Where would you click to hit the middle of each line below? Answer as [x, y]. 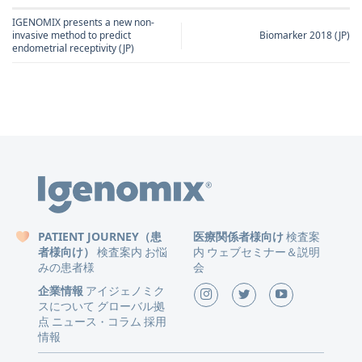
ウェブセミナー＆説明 [263, 252]
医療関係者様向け [238, 237]
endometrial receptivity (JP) [73, 48]
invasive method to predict [72, 36]
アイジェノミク [126, 291]
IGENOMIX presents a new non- [83, 23]
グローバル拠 [131, 306]
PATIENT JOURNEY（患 [100, 237]
